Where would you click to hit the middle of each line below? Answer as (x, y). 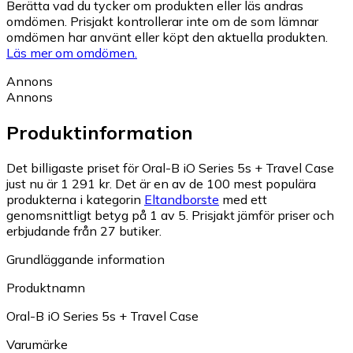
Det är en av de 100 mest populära (216, 183)
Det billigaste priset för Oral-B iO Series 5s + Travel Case (170, 167)
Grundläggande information (85, 259)
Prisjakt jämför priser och (263, 215)
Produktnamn (46, 287)
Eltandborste (182, 199)
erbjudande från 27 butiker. (84, 230)
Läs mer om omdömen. (72, 52)
